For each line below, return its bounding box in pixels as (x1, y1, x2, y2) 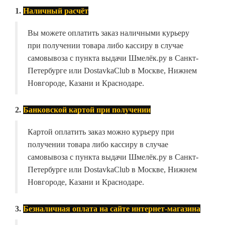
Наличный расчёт (23, 7, 88, 16)
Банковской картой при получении (23, 105, 151, 115)
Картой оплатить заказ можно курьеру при (28, 128, 174, 137)
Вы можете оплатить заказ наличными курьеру (28, 29, 189, 38)
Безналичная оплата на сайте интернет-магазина (23, 204, 200, 213)
